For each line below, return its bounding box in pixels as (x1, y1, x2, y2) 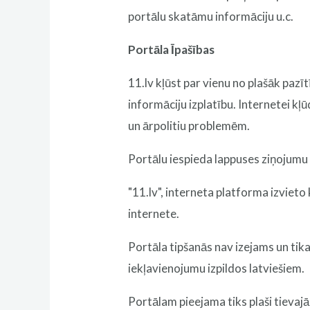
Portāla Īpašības (128, 42, 215, 57)
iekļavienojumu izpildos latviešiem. (128, 260, 305, 275)
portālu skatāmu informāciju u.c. (128, 8, 294, 24)
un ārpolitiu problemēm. (128, 118, 250, 133)
